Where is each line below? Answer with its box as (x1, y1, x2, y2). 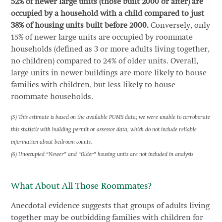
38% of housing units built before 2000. (10, 21, 149, 30)
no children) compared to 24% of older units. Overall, (10, 57, 198, 65)
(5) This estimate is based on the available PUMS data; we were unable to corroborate (10, 114, 210, 120)
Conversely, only (148, 21, 210, 30)
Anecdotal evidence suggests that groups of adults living (10, 202, 210, 210)
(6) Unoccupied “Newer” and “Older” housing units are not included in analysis (10, 151, 193, 158)
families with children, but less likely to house (10, 81, 175, 89)
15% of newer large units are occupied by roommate (10, 33, 193, 42)
